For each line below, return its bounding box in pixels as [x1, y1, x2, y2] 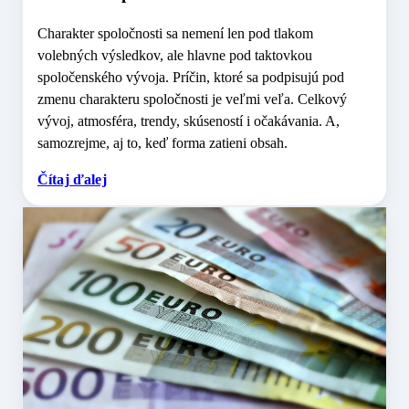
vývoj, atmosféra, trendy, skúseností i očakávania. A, [37, 113, 340, 130]
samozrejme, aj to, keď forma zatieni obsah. [37, 135, 288, 152]
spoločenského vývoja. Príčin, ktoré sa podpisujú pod [37, 69, 344, 86]
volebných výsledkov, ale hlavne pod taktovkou [37, 47, 312, 64]
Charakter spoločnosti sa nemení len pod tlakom [37, 26, 313, 42]
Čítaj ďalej [37, 172, 107, 188]
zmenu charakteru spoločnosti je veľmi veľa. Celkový [37, 91, 347, 108]
